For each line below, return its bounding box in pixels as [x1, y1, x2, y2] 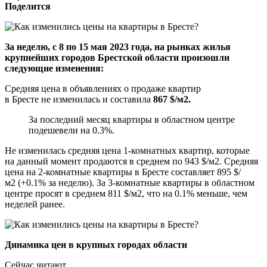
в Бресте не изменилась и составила [5, 94, 153, 104]
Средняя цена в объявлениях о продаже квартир [5, 83, 201, 94]
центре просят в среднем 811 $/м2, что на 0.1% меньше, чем [5, 188, 247, 198]
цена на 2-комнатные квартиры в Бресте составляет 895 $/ [5, 166, 241, 177]
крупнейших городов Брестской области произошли [5, 52, 229, 63]
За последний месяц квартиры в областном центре [29, 114, 235, 125]
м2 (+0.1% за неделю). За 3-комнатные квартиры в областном [5, 177, 254, 188]
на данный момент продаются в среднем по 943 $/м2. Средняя [5, 156, 258, 166]
